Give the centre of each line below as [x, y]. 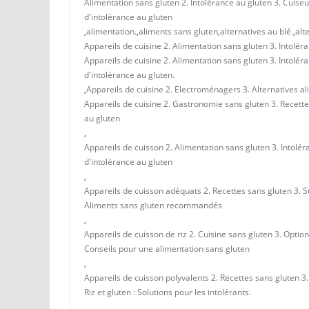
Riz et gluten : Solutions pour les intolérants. [168, 292]
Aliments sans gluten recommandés [153, 205]
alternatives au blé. [257, 31]
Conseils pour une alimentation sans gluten [167, 249]
